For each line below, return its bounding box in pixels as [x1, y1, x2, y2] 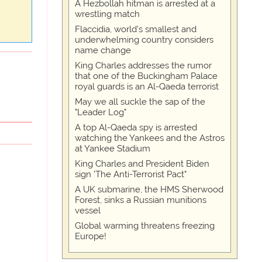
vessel [75, 205, 101, 216]
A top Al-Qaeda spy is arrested [75, 122, 197, 133]
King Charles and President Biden [75, 158, 209, 169]
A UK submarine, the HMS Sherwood [75, 184, 223, 195]
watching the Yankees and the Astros [75, 133, 225, 143]
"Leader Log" [75, 107, 126, 118]
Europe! [75, 231, 106, 242]
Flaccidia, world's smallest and [75, 24, 196, 35]
